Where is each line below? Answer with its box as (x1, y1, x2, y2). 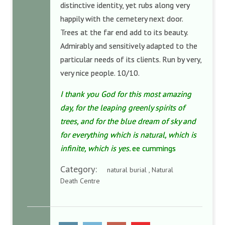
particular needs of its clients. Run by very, (60, 54, 201, 64)
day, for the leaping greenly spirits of (60, 102, 185, 113)
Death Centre (60, 176, 100, 185)
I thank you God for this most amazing (60, 89, 191, 99)
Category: (60, 163, 107, 175)
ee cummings (132, 143, 176, 153)
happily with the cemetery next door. (60, 14, 183, 24)
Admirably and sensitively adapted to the (60, 41, 197, 51)
